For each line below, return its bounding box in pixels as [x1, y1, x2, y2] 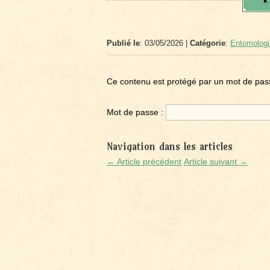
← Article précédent [107, 157, 181, 166]
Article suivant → [184, 157, 248, 166]
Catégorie [190, 39, 225, 48]
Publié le [107, 39, 140, 48]
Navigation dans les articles [107, 140, 233, 152]
